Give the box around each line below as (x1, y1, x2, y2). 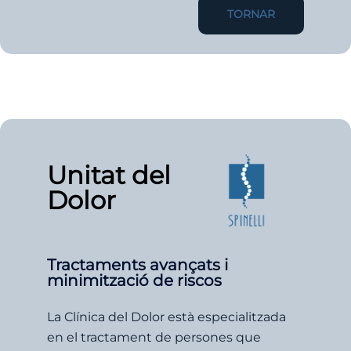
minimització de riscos (47, 270, 222, 290)
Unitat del (47, 160, 171, 191)
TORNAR (227, 6, 275, 21)
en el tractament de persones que (47, 329, 261, 345)
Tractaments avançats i (47, 255, 228, 274)
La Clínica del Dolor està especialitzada (47, 309, 286, 324)
